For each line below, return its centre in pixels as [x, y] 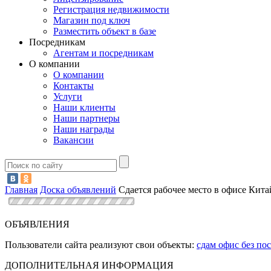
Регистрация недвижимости [111, 10]
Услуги [68, 97]
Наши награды [84, 129]
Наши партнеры [87, 119]
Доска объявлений [78, 189]
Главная [21, 189]
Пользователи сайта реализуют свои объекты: [101, 244]
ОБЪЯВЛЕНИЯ [37, 224]
